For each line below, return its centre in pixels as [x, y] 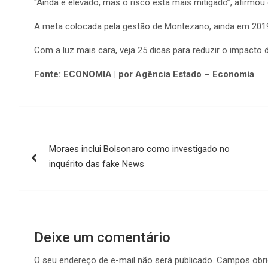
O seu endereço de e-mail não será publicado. [124, 260]
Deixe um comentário [102, 237]
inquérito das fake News [97, 164]
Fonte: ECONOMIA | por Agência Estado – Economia [144, 74]
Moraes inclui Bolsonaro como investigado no [139, 149]
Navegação [66, 135]
